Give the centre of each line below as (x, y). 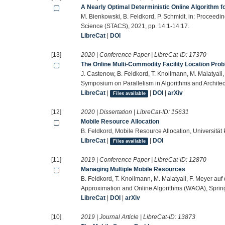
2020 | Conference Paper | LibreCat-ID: (135, 55)
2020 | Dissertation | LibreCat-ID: (126, 112)
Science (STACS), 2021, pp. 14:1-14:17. (135, 26)
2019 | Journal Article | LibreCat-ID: (130, 217)
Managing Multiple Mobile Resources (133, 170)
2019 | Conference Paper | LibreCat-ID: (135, 160)
